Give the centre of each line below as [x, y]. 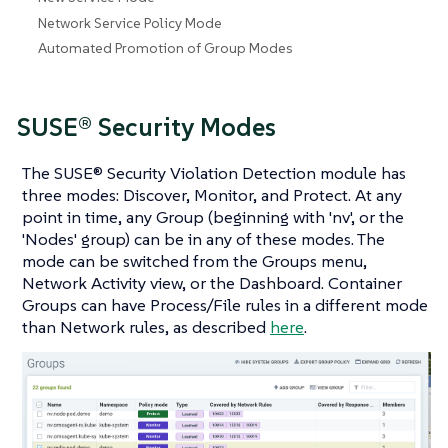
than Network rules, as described [146, 327]
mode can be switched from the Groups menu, [194, 261]
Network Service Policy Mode [130, 22]
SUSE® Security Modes [146, 126]
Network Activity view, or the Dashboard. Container [212, 283]
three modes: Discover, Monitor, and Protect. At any [212, 195]
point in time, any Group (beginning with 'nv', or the [213, 217]
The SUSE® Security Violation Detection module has [214, 173]
